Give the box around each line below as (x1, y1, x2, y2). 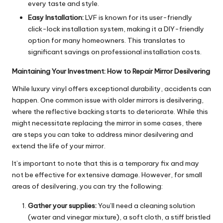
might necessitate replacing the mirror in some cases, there (12, 118, 202, 128)
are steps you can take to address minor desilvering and (12, 130, 193, 139)
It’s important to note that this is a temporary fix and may (12, 159, 199, 168)
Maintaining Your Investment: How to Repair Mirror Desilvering (12, 67, 210, 76)
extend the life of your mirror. (12, 141, 106, 151)
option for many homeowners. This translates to (28, 36, 185, 45)
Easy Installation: (28, 13, 84, 22)
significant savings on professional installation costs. (28, 47, 202, 57)
